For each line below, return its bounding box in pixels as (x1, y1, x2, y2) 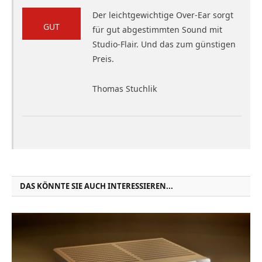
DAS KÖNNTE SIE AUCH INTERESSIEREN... (20, 180, 173, 191)
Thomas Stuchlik (92, 82, 157, 94)
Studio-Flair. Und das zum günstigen (92, 38, 236, 50)
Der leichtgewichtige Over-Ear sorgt (92, 9, 233, 20)
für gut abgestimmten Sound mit (92, 23, 222, 35)
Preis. (92, 53, 114, 64)
